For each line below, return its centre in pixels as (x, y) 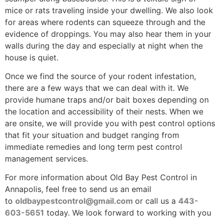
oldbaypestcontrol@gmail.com (75, 201)
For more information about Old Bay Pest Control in (101, 178)
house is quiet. (33, 57)
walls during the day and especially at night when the (104, 45)
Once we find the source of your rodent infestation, (100, 76)
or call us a (157, 201)
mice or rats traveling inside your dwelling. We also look (109, 10)
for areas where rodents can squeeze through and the (105, 22)
